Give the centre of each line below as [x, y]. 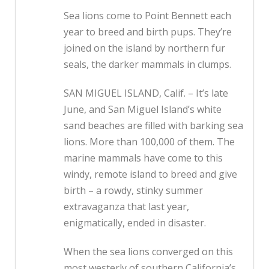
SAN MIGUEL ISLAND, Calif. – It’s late [146, 93]
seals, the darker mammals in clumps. [147, 65]
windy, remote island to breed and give [150, 174]
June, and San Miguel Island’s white [143, 110]
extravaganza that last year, [126, 207]
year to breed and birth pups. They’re [148, 32]
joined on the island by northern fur [144, 48]
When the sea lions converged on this [148, 252]
